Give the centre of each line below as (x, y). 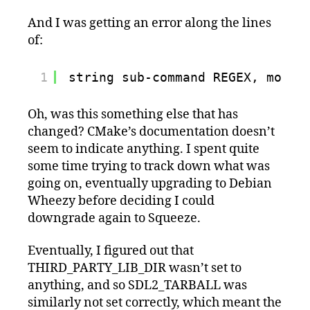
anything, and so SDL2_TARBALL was (137, 286)
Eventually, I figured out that (111, 251)
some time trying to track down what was (149, 166)
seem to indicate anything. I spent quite (144, 149)
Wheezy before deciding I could (121, 201)
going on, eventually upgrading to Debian (150, 183)
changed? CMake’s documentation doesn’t (151, 131)
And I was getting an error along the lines (149, 23)
